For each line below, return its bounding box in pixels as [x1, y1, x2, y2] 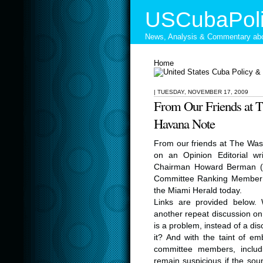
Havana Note [154, 114, 215, 132]
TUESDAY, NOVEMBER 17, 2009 [157, 89, 248, 95]
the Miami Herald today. [154, 186, 242, 195]
